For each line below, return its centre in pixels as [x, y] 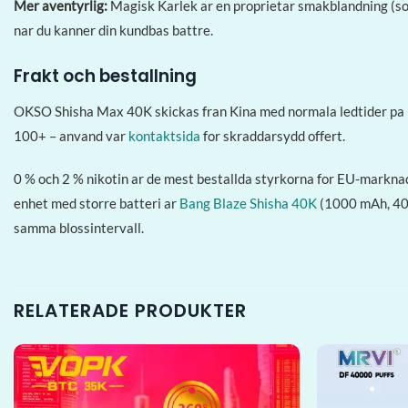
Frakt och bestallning [105, 76]
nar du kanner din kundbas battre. [113, 31]
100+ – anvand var [71, 136]
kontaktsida [164, 136]
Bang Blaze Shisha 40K [248, 203]
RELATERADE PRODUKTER [130, 311]
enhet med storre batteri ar [97, 203]
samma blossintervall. [79, 227]
